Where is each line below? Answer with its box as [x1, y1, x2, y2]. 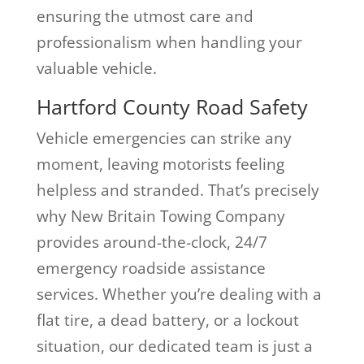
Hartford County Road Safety [36, 92, 308, 120]
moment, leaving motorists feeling [36, 153, 284, 175]
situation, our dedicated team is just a [36, 335, 313, 357]
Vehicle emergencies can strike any [36, 127, 292, 149]
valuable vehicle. [36, 57, 157, 79]
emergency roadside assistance [36, 257, 266, 279]
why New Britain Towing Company [36, 205, 285, 227]
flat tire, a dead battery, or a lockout [36, 309, 299, 331]
